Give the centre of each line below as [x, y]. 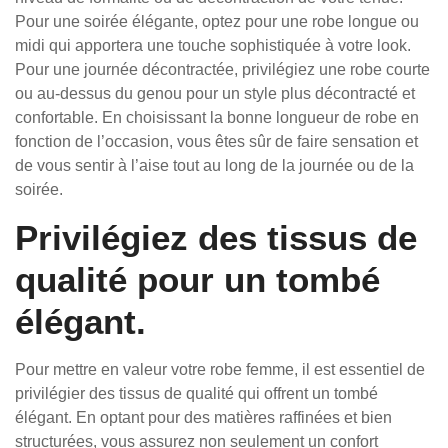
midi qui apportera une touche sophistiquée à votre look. [213, 45]
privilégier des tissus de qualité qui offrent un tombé [196, 393]
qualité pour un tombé [197, 279]
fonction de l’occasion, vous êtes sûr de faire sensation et [216, 141]
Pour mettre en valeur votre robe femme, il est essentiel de [220, 369]
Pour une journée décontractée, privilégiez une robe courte [222, 69]
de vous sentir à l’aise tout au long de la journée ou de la [214, 165]
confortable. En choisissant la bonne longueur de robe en [217, 117]
